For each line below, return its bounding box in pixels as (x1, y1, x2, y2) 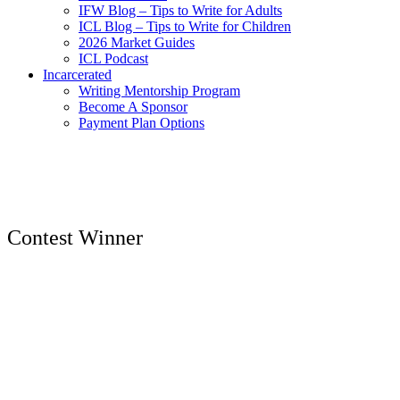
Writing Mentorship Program (79, 83, 240, 99)
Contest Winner (7, 225, 143, 249)
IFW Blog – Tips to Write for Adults (79, 3, 282, 19)
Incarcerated (43, 67, 112, 83)
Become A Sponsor (79, 99, 187, 115)
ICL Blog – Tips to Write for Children (79, 19, 291, 35)
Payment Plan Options (79, 115, 204, 131)
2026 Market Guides (79, 35, 195, 51)
